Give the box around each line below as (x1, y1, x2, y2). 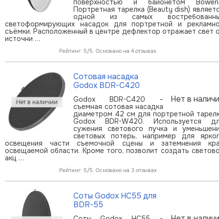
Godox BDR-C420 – (73, 94, 163, 104)
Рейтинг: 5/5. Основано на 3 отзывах (59, 166, 157, 174)
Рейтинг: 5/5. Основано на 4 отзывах (59, 47, 156, 54)
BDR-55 (73, 199, 103, 210)
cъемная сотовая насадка (73, 102, 163, 111)
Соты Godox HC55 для (73, 190, 156, 201)
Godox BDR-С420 (73, 80, 140, 90)
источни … (5, 34, 40, 43)
